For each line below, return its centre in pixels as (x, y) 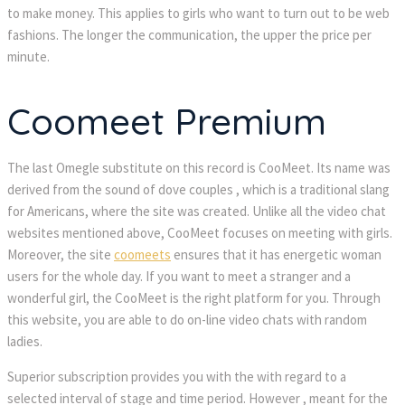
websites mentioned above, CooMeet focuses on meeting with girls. (200, 232)
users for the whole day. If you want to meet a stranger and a (179, 276)
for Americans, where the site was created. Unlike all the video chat (197, 211)
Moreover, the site (61, 254)
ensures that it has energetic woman (276, 254)
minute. (28, 57)
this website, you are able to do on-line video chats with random (187, 319)
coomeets (142, 254)
